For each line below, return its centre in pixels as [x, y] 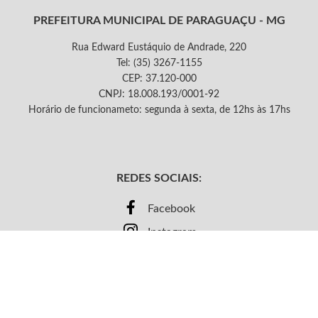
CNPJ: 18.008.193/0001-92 [159, 95]
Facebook [171, 209]
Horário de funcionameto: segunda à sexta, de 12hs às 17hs [159, 110]
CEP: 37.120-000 [159, 79]
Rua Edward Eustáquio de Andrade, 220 [159, 48]
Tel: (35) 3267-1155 [159, 64]
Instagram [172, 232]
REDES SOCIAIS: [159, 179]
